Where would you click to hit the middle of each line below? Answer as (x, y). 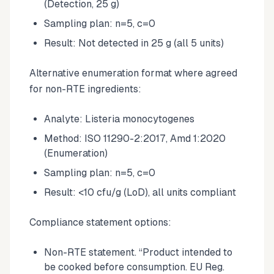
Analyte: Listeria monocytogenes (119, 119)
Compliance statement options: (100, 222)
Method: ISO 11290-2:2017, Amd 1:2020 (135, 138)
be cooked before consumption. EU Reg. (134, 267)
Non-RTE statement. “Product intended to (138, 252)
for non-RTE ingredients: (85, 89)
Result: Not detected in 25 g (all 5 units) (134, 43)
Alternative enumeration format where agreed (133, 73)
